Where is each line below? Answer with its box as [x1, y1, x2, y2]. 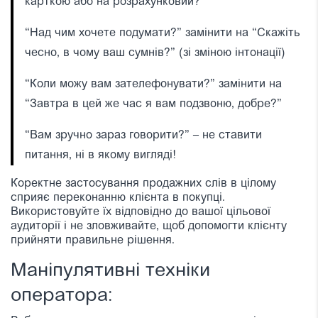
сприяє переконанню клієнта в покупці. [11, 192, 225, 204]
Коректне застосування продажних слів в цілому [11, 177, 276, 190]
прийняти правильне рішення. [11, 234, 175, 246]
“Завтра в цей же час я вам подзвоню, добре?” [25, 98, 282, 110]
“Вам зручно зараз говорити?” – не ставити [25, 129, 262, 141]
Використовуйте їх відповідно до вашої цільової [11, 206, 270, 218]
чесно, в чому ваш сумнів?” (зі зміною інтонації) [25, 47, 285, 59]
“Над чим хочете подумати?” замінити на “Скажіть [25, 27, 300, 39]
